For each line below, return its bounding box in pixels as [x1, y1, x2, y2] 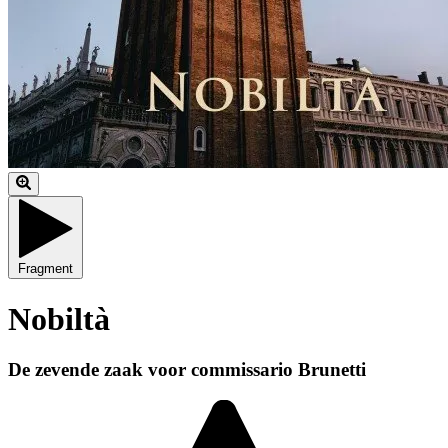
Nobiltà [8, 300, 110, 337]
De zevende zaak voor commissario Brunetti [8, 358, 366, 380]
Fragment [18, 261, 73, 277]
